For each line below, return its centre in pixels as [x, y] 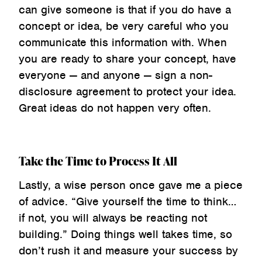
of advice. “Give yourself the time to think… [127, 202]
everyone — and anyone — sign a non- [116, 75]
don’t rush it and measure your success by [128, 251]
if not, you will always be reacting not [113, 218]
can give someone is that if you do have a [125, 10]
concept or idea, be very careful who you [124, 26]
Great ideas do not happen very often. [115, 108]
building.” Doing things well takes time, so [125, 235]
